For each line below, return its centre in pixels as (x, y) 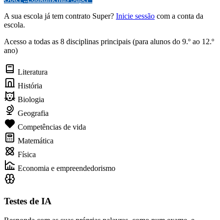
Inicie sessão (135, 16)
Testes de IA (28, 201)
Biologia (30, 100)
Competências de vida (51, 127)
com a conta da (179, 16)
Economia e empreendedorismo (66, 168)
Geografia (32, 113)
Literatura (32, 72)
